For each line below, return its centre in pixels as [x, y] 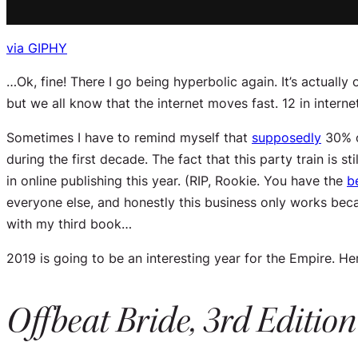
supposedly [286, 137]
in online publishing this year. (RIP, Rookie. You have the [177, 180]
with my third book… [69, 223]
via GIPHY [37, 48]
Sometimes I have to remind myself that [129, 137]
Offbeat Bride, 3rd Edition [181, 321]
